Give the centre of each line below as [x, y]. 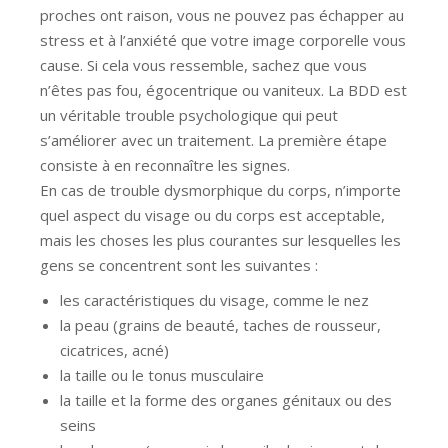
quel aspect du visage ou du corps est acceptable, [212, 214]
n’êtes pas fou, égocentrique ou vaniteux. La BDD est [223, 89]
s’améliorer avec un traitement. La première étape [213, 139]
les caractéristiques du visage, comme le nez [214, 299]
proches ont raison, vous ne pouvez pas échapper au [222, 14]
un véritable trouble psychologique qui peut [189, 114]
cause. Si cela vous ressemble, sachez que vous [203, 64]
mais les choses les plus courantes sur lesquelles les [220, 239]
